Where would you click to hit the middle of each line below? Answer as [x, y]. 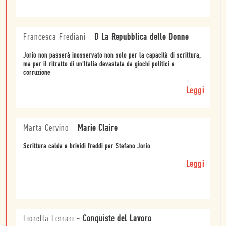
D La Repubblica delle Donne [142, 38]
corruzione [37, 73]
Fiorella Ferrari [49, 219]
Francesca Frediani [54, 38]
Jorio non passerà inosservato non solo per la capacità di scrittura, [112, 56]
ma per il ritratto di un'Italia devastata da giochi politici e [99, 65]
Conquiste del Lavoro [117, 219]
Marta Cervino [46, 129]
